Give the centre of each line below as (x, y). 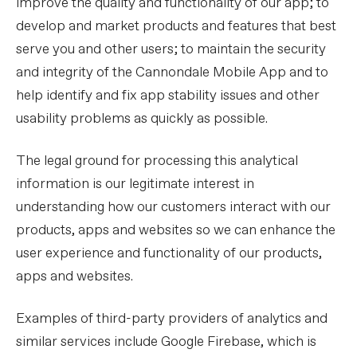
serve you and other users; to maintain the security (171, 50)
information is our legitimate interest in (135, 184)
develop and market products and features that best (176, 27)
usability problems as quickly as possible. (142, 119)
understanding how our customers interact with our (173, 208)
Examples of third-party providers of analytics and (172, 319)
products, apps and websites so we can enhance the (176, 231)
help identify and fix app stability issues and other (168, 96)
